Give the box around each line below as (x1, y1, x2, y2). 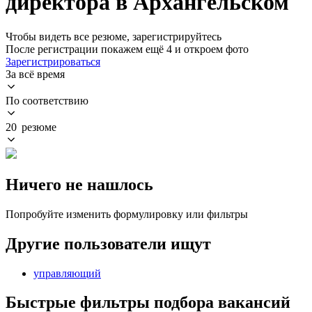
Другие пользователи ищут (6, 234, 211, 253)
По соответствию (6, 94, 88, 107)
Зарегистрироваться (6, 55, 100, 68)
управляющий (33, 267, 101, 279)
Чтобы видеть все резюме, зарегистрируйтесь (6, 30, 221, 42)
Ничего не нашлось (6, 175, 153, 194)
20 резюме (6, 120, 56, 133)
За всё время (6, 68, 65, 80)
